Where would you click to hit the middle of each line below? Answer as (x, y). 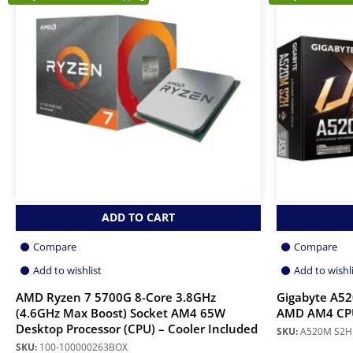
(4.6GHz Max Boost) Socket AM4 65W (121, 314)
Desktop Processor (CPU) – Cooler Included (137, 329)
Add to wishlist (67, 271)
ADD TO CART (138, 217)
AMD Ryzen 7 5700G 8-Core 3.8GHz (116, 298)
